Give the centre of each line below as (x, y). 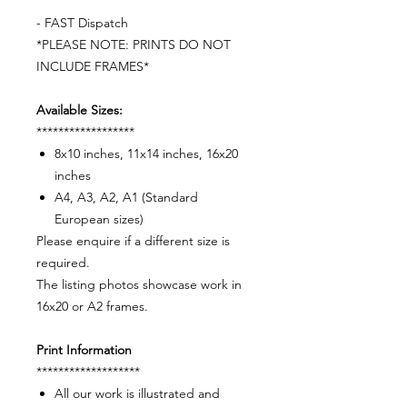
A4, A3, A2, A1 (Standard (126, 198)
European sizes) (99, 219)
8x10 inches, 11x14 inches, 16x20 (146, 154)
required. (63, 263)
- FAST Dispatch (82, 23)
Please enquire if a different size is (133, 241)
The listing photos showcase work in (139, 285)
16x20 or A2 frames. (92, 307)
